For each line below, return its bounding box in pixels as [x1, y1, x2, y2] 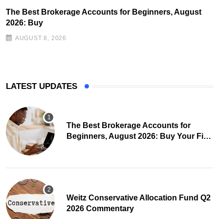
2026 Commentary [66, 204, 134, 213]
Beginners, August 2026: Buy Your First [66, 132, 213, 141]
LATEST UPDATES [6, 82, 77, 91]
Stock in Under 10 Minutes [66, 143, 164, 152]
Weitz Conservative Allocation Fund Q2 [66, 194, 211, 202]
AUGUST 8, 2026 [15, 35, 67, 42]
